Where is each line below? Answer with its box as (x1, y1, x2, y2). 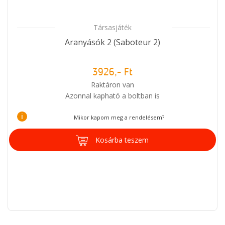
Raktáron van (91, 79, 134, 89)
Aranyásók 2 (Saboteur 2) (65, 36, 160, 48)
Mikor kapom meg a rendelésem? (73, 113, 164, 121)
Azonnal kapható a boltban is (65, 90, 160, 100)
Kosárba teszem (95, 135, 149, 145)
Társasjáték (93, 22, 132, 32)
